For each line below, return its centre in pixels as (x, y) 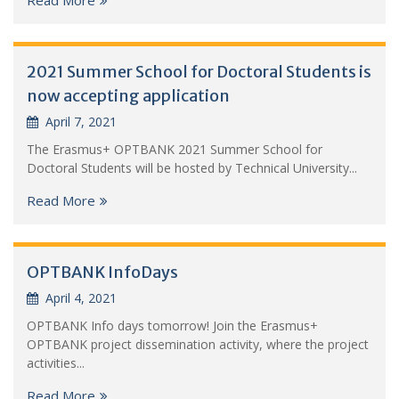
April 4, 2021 (81, 297)
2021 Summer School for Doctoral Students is (199, 71)
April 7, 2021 (81, 121)
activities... (56, 362)
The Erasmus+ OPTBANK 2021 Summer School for (175, 149)
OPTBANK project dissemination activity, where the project (198, 344)
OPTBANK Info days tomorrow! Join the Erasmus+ (172, 325)
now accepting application (128, 95)
